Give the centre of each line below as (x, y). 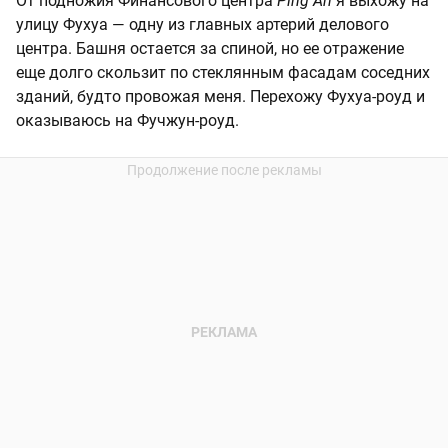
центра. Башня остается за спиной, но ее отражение (210, 49)
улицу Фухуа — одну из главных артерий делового (202, 25)
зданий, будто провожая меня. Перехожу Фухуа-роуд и (220, 97)
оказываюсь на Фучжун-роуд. (127, 121)
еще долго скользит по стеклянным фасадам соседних (223, 73)
